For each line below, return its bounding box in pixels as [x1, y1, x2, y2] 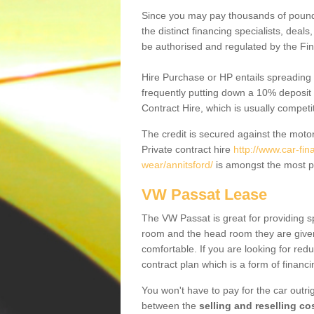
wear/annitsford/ [142, 159, 213, 170]
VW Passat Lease [142, 186, 267, 203]
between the [142, 300, 199, 311]
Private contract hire [142, 144, 233, 155]
